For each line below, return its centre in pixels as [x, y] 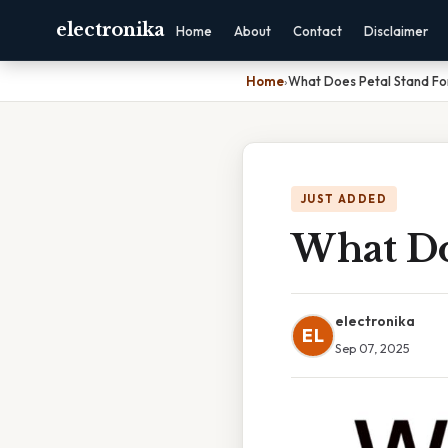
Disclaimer [395, 31]
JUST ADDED [344, 199]
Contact [317, 31]
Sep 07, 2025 [372, 348]
